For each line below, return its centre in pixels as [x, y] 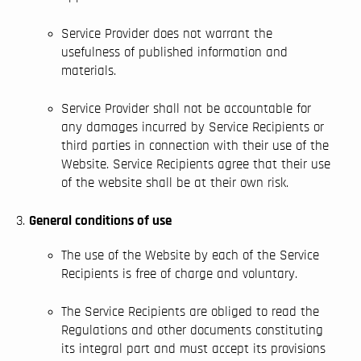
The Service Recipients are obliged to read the [190, 311]
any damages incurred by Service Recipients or [193, 127]
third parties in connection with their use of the [195, 145]
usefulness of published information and [174, 52]
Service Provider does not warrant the [167, 33]
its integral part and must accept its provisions [193, 349]
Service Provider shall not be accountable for [186, 108]
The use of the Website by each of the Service [190, 255]
